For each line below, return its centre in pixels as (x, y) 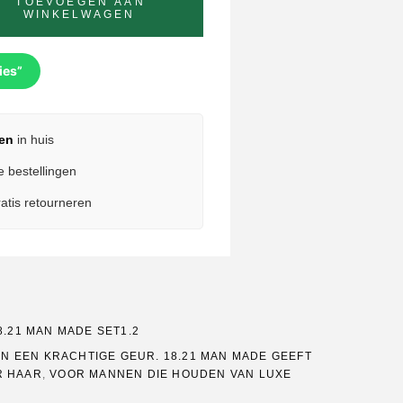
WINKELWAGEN (79, 14)
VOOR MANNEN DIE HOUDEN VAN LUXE (171, 374)
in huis (33, 139)
